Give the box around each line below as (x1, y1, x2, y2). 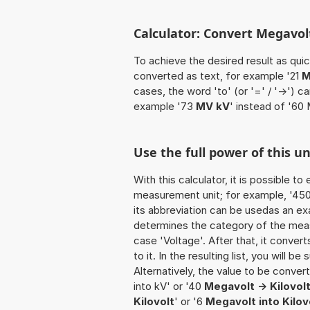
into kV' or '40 (134, 280, 204, 293)
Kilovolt (134, 295, 174, 309)
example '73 (134, 100, 196, 113)
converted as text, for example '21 (134, 69, 302, 83)
